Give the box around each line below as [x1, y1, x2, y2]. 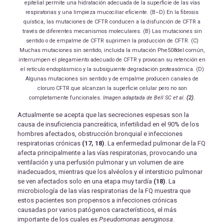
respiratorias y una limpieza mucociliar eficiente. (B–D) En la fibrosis [25, 9, 198, 16]
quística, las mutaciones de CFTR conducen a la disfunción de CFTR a [23, 18, 200, 25]
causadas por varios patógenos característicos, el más [17, 206, 176, 214]
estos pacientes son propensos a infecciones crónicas [17, 196, 177, 204]
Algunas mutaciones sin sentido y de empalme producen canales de [25, 75, 198, 82]
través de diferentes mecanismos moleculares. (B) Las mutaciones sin [22, 28, 202, 35]
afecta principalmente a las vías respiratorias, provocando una [17, 149, 197, 157]
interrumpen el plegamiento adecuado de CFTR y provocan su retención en [18, 56, 205, 63]
